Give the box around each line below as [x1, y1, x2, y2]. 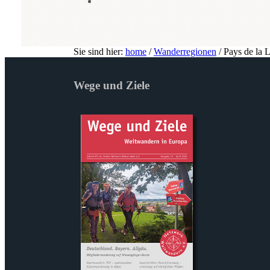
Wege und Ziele [74, 79, 149, 92]
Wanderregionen [154, 46, 216, 57]
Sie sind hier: [74, 46, 125, 57]
